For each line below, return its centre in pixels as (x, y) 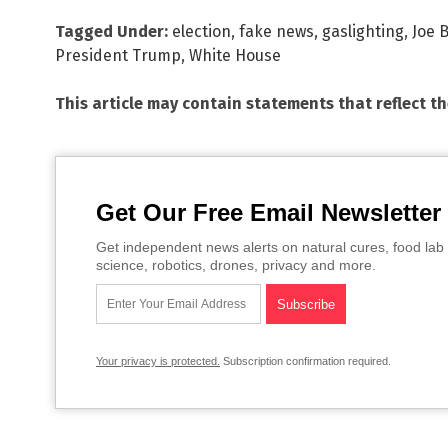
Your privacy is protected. (158, 361)
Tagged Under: (111, 32)
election (201, 32)
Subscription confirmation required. (305, 361)
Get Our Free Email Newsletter (268, 213)
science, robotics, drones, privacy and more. (236, 265)
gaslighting (363, 32)
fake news (276, 32)
